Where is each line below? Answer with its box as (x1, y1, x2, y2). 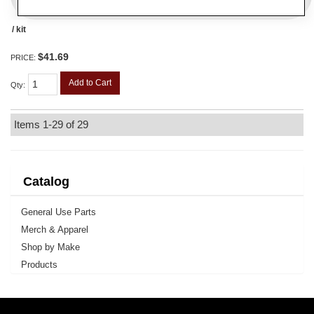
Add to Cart (69, 77, 111, 88)
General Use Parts (21, 206, 96, 217)
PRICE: (11, 53, 38, 62)
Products (21, 259, 57, 270)
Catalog (23, 174, 69, 189)
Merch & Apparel (21, 224, 88, 235)
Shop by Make (21, 241, 80, 252)
